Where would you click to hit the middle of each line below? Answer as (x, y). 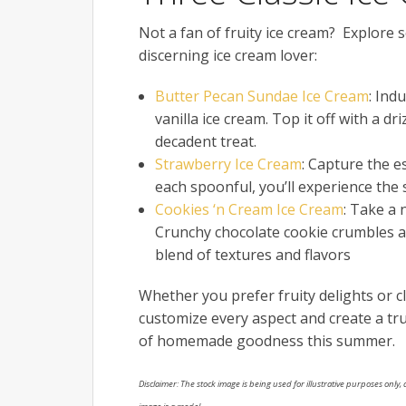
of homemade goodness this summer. (267, 340)
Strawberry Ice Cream (228, 164)
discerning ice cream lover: (228, 55)
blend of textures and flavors (252, 254)
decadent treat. (205, 141)
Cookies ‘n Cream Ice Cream (249, 209)
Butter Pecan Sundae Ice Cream (261, 96)
